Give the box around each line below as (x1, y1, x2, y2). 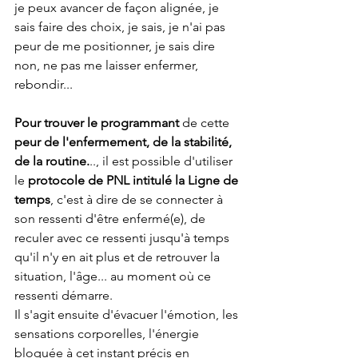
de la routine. (14, 153, 89, 169)
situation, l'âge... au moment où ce (14, 268, 214, 284)
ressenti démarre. (14, 288, 116, 303)
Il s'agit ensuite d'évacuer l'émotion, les (14, 307, 241, 322)
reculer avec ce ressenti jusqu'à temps (14, 230, 233, 245)
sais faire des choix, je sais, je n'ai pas (14, 19, 229, 34)
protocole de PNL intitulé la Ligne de (28, 173, 241, 188)
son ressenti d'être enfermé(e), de (14, 211, 209, 226)
